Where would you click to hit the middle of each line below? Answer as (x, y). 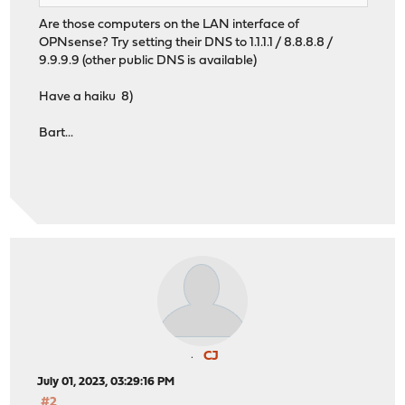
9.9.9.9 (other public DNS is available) (148, 61)
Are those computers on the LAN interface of (170, 24)
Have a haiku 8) (86, 97)
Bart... (57, 133)
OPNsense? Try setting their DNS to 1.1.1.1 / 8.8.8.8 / (187, 42)
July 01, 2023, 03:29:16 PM (106, 382)
